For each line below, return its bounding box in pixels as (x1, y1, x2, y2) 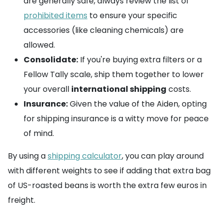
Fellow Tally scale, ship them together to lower (24, 69, 204, 81)
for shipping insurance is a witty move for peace (24, 113, 209, 125)
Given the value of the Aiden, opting (68, 98, 207, 110)
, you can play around (122, 150, 204, 162)
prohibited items (24, 10, 87, 22)
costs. (166, 83, 191, 95)
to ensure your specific (87, 10, 177, 22)
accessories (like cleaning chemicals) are (24, 25, 184, 36)
